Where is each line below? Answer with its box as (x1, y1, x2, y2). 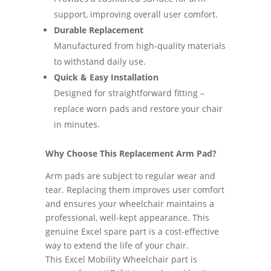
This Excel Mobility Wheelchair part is (45, 253, 197, 265)
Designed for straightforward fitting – (53, 87, 204, 99)
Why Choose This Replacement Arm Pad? (45, 147, 217, 159)
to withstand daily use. (53, 55, 146, 67)
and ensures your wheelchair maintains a (45, 197, 214, 209)
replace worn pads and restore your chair (53, 102, 223, 114)
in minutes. (53, 118, 100, 130)
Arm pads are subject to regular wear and (45, 169, 215, 181)
